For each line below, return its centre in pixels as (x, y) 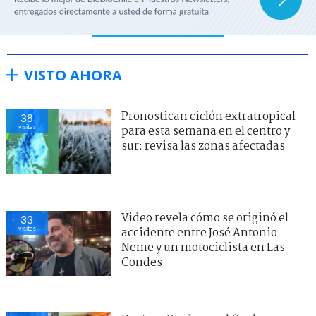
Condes (142, 262)
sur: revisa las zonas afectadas (203, 146)
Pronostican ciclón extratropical (208, 116)
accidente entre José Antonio (199, 233)
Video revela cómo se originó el (205, 218)
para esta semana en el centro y (206, 131)
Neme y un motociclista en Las (203, 248)
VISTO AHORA (73, 75)
